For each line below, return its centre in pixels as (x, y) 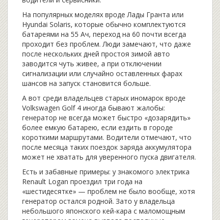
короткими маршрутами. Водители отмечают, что (107, 137)
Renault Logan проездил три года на (82, 181)
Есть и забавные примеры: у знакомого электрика (106, 171)
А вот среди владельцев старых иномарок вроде (104, 98)
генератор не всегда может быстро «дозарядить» (106, 117)
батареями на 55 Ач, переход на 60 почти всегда (104, 34)
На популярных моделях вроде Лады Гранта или (103, 14)
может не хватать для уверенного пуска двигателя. (109, 157)
